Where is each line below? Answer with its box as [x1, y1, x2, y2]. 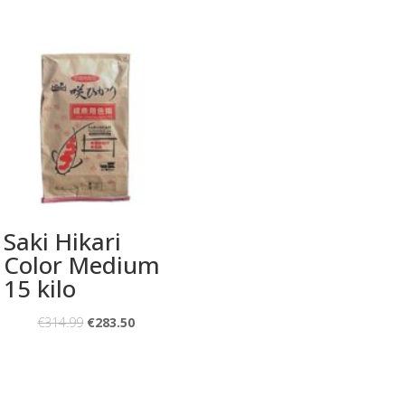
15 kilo [4, 271, 77, 305]
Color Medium [4, 248, 161, 281]
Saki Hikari [4, 224, 122, 258]
